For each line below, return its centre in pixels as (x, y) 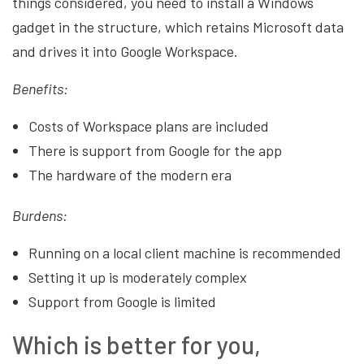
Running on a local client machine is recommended (186, 252)
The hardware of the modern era (132, 174)
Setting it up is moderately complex (139, 277)
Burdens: (41, 215)
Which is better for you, (136, 344)
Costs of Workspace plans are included (150, 126)
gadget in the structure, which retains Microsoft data (178, 26)
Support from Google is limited (122, 301)
